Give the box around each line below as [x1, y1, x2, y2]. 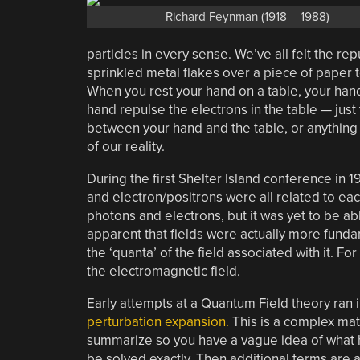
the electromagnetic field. [86, 263, 240, 280]
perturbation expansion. [86, 313, 229, 330]
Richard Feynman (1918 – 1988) [165, 9, 329, 24]
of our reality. [86, 138, 165, 155]
